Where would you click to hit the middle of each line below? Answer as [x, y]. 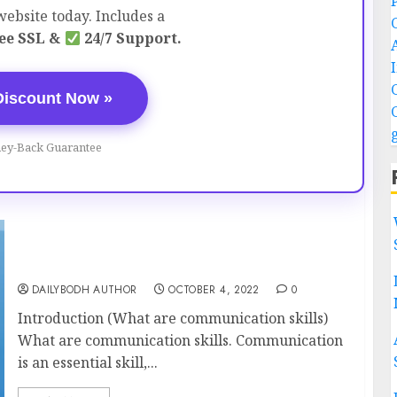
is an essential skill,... [87, 362]
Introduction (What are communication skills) [172, 318]
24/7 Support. [131, 38]
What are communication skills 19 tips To [170, 247]
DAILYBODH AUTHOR [84, 289]
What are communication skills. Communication [180, 340]
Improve [49, 266]
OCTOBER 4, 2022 [214, 289]
